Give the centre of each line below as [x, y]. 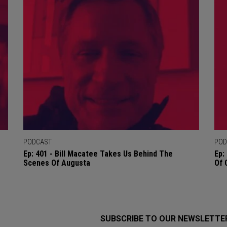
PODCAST [37, 142]
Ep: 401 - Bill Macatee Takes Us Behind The [98, 154]
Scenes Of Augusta [56, 163]
